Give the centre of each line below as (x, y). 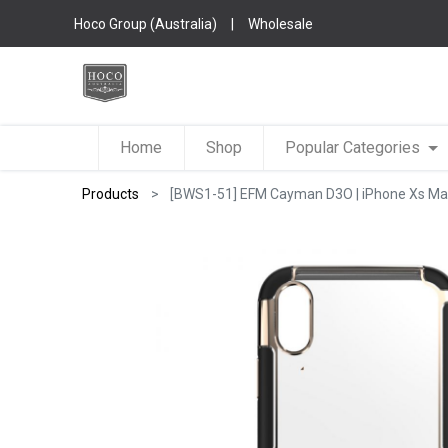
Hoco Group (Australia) (146, 23)
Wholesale (281, 23)
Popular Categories (353, 147)
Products (111, 194)
